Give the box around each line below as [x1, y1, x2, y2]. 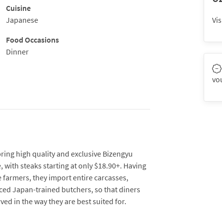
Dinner [5, 47, 29, 56]
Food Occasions [5, 35, 59, 45]
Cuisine [5, 3, 31, 13]
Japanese [5, 15, 38, 25]
